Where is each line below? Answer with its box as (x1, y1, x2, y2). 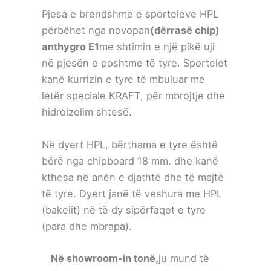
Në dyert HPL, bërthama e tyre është (42, 138, 218, 151)
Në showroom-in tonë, (51, 252, 159, 264)
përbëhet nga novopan (42, 24, 151, 37)
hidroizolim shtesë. (42, 106, 132, 119)
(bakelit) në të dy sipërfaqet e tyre (42, 203, 206, 216)
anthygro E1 (42, 41, 100, 53)
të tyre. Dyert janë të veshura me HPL (42, 187, 223, 200)
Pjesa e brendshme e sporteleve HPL (42, 8, 219, 21)
